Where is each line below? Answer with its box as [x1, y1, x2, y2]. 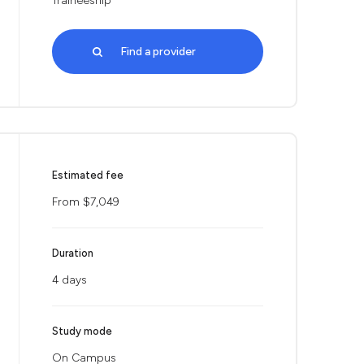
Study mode [52, 325, 112, 337]
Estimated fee [52, 169, 123, 181]
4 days [52, 273, 87, 287]
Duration [52, 247, 93, 259]
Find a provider [119, 45, 196, 58]
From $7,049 [52, 195, 119, 209]
